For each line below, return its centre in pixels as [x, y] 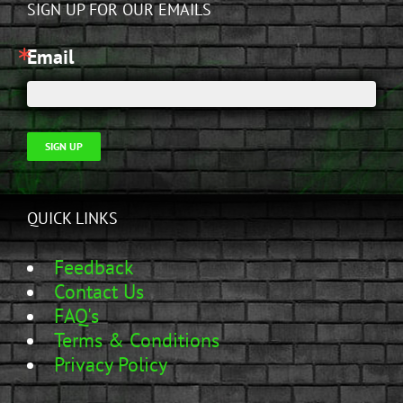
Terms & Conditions [137, 340]
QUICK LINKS [72, 218]
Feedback [94, 267]
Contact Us [99, 291]
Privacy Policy [111, 364]
